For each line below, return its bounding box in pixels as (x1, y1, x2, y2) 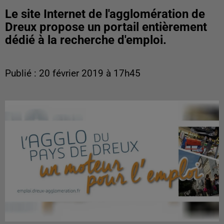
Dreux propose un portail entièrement (5, 20, 207, 34)
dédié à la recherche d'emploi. (5, 33, 166, 47)
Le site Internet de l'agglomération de (5, 7, 205, 21)
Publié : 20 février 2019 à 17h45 (5, 68, 140, 79)
